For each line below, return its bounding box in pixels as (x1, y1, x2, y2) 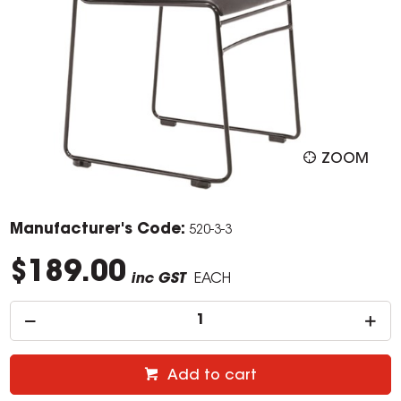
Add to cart (167, 369, 257, 384)
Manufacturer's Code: (10, 222, 186, 238)
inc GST (131, 272, 186, 287)
